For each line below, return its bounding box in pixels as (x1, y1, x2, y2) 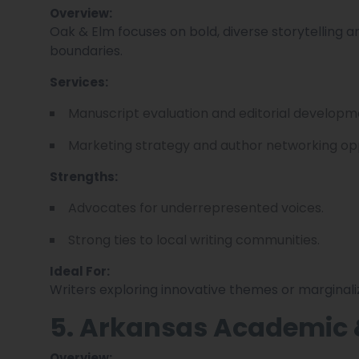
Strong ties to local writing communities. (68, 230, 320, 249)
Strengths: (50, 167, 118, 185)
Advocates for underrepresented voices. (68, 198, 324, 217)
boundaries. (50, 41, 123, 60)
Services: (50, 73, 108, 91)
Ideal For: (50, 262, 110, 280)
